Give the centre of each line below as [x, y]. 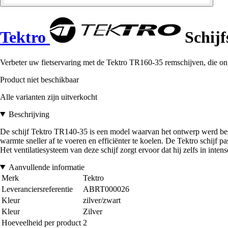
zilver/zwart [102, 200]
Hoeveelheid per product [41, 222]
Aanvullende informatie [46, 167]
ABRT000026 [106, 189]
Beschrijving [29, 114]
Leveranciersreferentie [37, 189]
